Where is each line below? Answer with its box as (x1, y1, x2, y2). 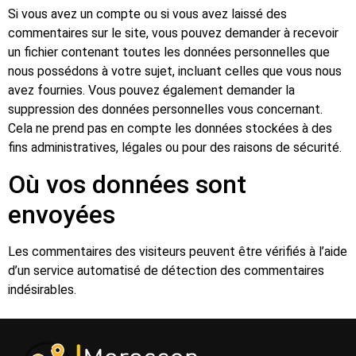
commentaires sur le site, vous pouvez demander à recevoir (8, 25, 339, 41)
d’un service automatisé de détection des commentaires (8, 262, 324, 278)
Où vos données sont (8, 168, 246, 199)
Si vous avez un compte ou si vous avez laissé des (8, 6, 287, 22)
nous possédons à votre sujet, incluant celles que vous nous (8, 64, 342, 79)
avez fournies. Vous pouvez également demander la (8, 83, 295, 99)
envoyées (8, 199, 115, 230)
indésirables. (8, 281, 76, 297)
